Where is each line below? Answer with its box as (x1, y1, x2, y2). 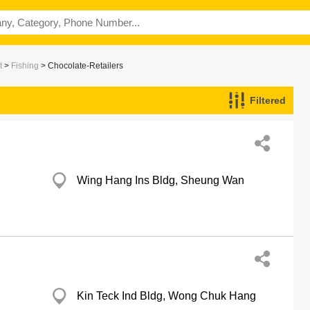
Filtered (250, 95, 286, 106)
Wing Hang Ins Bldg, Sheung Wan (77, 174, 244, 186)
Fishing (11, 61, 39, 71)
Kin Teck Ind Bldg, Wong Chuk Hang (77, 290, 256, 302)
